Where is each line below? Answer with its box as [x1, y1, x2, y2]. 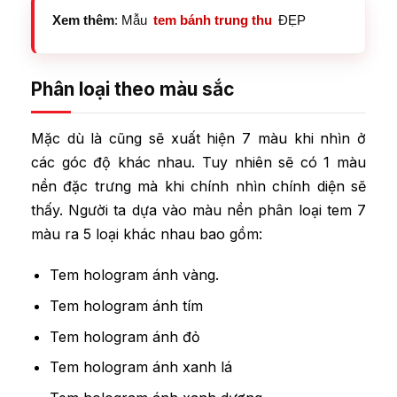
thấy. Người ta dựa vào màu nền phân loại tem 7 [31, 200, 366, 219]
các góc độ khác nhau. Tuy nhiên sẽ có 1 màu [31, 152, 366, 171]
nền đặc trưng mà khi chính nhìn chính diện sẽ [31, 176, 366, 195]
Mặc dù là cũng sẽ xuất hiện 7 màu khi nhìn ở [31, 128, 366, 147]
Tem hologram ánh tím [49, 296, 203, 315]
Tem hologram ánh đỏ [49, 327, 200, 346]
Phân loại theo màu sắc [31, 77, 235, 100]
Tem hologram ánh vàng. [49, 266, 219, 284]
